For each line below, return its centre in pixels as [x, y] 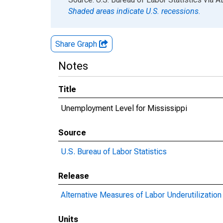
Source [72, 133]
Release [74, 176]
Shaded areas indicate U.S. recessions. [134, 11]
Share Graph [77, 44]
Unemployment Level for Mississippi [124, 108]
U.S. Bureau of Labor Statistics [114, 152]
